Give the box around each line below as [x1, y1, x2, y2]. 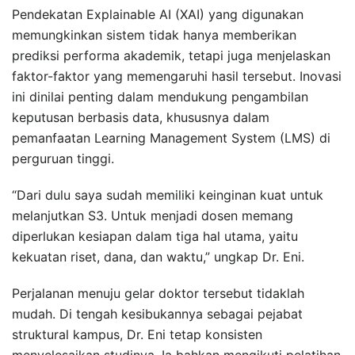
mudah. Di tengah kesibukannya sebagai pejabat [12, 305, 303, 322]
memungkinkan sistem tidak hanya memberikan [12, 26, 296, 43]
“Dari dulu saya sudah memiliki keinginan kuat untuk [12, 186, 323, 203]
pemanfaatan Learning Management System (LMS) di [12, 129, 330, 146]
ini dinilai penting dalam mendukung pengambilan [12, 88, 308, 105]
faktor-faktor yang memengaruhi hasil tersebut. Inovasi [12, 67, 342, 84]
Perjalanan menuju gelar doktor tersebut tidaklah [12, 284, 304, 301]
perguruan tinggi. [12, 150, 114, 166]
